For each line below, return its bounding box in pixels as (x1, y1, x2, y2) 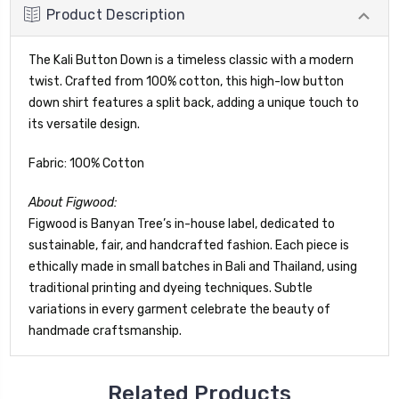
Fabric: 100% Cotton (28, 155, 144, 171)
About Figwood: (28, 194, 118, 210)
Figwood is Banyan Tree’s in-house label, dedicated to (28, 216, 335, 232)
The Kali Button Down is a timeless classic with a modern (28, 52, 354, 68)
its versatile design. (28, 116, 140, 132)
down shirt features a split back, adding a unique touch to (28, 94, 359, 110)
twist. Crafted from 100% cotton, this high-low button (28, 73, 344, 89)
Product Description (46, 5, 185, 23)
